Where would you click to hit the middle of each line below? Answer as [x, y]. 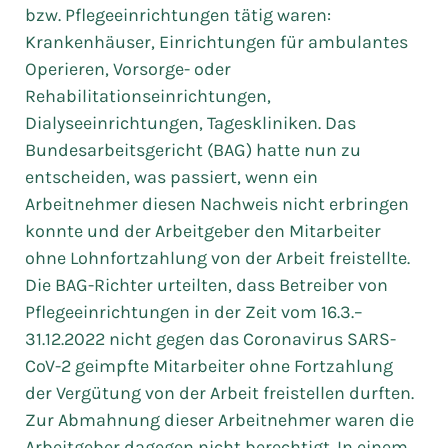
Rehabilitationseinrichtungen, [148, 96]
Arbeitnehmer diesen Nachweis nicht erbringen [217, 204]
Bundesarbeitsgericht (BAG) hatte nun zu [193, 150]
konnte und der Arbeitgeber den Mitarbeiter [203, 231]
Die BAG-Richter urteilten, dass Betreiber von [206, 285]
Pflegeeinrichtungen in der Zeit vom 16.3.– [194, 312]
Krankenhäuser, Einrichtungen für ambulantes [216, 42]
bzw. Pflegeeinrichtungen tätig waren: [178, 15]
